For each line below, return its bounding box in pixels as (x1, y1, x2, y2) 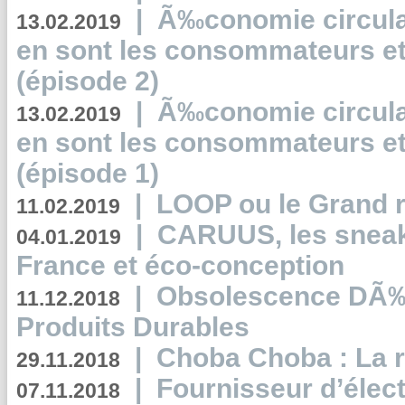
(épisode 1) (16, 158, 159, 188)
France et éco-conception (16, 250, 344, 280)
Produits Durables (16, 312, 250, 342)
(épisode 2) (16, 66, 159, 96)
